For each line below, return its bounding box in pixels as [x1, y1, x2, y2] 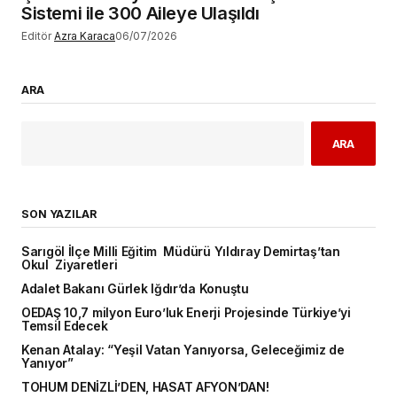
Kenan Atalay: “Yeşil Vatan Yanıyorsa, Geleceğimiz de [21, 343, 345, 358]
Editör [21, 29, 51, 43]
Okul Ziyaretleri [21, 258, 118, 273]
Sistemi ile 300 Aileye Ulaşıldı [21, 3, 260, 25]
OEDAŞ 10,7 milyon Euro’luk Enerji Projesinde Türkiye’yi [21, 306, 351, 321]
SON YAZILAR [21, 207, 97, 222]
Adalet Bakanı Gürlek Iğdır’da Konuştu [21, 282, 249, 297]
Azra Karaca [54, 29, 115, 43]
